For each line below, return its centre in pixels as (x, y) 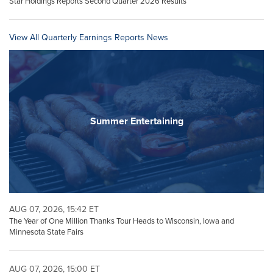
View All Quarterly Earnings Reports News (89, 37)
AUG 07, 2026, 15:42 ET (54, 209)
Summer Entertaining (136, 121)
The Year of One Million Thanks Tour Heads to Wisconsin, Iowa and (122, 221)
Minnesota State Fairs (46, 232)
